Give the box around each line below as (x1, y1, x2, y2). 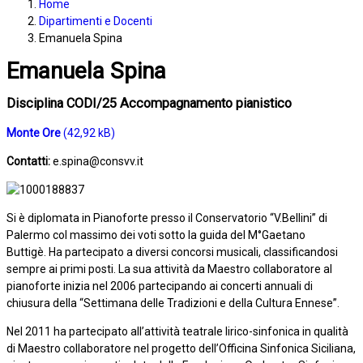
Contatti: (6, 154, 53, 168)
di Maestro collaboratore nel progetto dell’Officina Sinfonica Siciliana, (6, 341, 356, 355)
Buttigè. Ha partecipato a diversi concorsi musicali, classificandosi (6, 245, 338, 258)
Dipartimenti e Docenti (39, 15, 152, 28)
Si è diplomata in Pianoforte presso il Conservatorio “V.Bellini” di (6, 211, 327, 224)
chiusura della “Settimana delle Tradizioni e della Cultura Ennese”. (6, 296, 340, 310)
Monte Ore (6, 126, 61, 139)
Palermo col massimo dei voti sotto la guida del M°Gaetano (6, 228, 305, 241)
